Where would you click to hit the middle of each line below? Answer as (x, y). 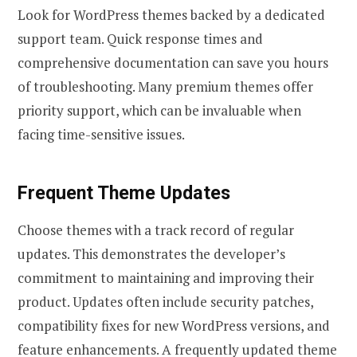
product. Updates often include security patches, (165, 301)
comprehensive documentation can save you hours (173, 63)
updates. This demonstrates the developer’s (151, 253)
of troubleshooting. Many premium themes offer (165, 87)
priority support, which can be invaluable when (159, 111)
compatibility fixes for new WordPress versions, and (174, 325)
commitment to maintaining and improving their (166, 277)
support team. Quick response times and (140, 39)
